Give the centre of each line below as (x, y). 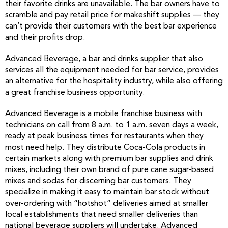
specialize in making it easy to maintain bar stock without (107, 192)
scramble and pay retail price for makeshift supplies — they (112, 15)
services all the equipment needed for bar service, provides (112, 70)
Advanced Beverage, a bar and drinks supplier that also (104, 59)
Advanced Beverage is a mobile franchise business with (104, 114)
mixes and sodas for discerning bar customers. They (98, 181)
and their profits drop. (45, 38)
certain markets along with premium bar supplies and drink (109, 159)
